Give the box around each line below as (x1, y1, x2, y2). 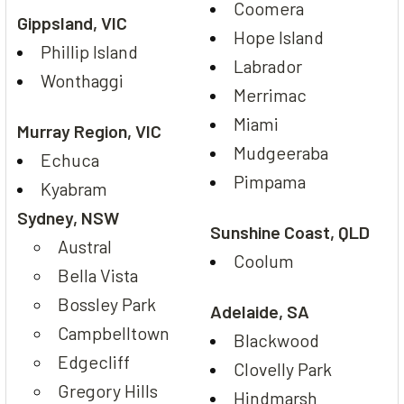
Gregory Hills (58, 379, 159, 401)
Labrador (234, 54, 303, 77)
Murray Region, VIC (17, 119, 161, 142)
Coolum (234, 249, 295, 271)
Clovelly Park (234, 357, 333, 380)
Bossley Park (58, 292, 157, 315)
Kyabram (41, 177, 108, 199)
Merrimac (234, 83, 308, 106)
